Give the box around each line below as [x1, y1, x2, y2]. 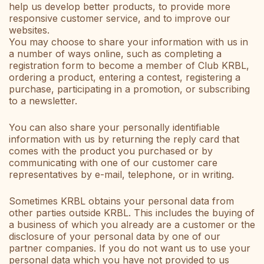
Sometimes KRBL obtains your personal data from [9, 195, 234, 207]
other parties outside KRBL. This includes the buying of [9, 207, 255, 219]
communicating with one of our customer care [9, 157, 217, 169]
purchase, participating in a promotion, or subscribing [9, 83, 250, 95]
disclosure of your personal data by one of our [9, 230, 220, 243]
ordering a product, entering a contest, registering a [9, 71, 240, 84]
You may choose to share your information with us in [9, 36, 248, 48]
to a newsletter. [9, 95, 77, 107]
